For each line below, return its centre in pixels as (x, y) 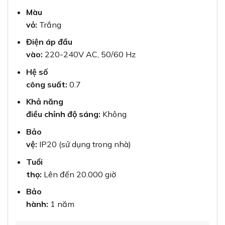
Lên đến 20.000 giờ (79, 174)
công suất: (46, 84)
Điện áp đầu (49, 42)
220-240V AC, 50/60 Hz (89, 54)
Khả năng (44, 102)
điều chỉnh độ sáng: (63, 114)
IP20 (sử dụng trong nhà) (84, 144)
